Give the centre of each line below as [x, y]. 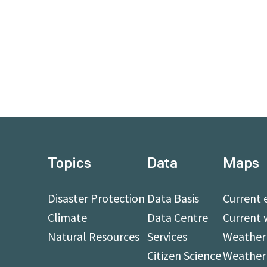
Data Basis [173, 198]
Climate [67, 217]
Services [167, 236]
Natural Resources [94, 236]
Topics [69, 163]
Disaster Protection [96, 198]
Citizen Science [184, 255]
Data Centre [177, 217]
